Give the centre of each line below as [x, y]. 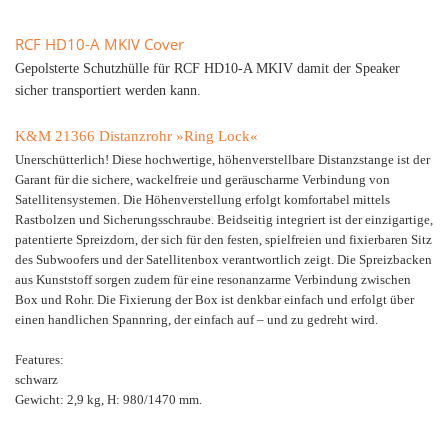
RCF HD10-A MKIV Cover [99, 44]
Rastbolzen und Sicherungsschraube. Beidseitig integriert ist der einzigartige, [224, 219]
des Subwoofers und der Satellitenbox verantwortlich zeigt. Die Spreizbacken [223, 259]
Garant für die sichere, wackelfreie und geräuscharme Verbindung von [202, 179]
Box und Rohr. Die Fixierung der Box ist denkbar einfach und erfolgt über [214, 299]
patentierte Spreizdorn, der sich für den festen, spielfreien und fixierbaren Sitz [223, 239]
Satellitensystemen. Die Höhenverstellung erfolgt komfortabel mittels [202, 199]
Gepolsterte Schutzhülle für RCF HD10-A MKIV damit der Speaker [207, 68]
